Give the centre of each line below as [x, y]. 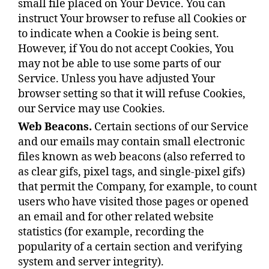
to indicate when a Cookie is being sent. [119, 34]
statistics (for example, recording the [111, 232]
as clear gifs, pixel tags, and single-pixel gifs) [131, 172]
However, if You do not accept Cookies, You [126, 49]
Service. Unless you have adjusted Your [116, 79]
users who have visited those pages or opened [133, 202]
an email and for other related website [116, 217]
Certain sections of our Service [170, 127]
